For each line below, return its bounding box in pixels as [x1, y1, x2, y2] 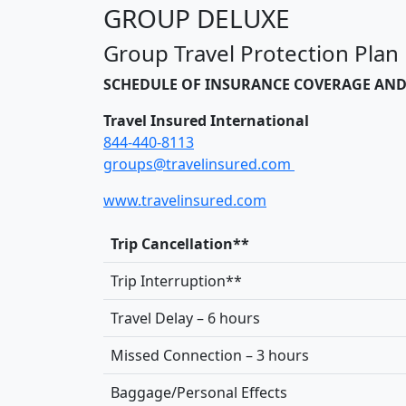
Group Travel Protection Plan [103, 37, 399, 68]
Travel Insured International [103, 110, 309, 130]
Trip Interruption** [111, 270, 242, 291]
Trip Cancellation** [111, 233, 249, 254]
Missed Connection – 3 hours [111, 344, 309, 365]
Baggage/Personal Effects [111, 382, 287, 402]
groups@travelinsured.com [103, 153, 295, 174]
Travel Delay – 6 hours [111, 307, 260, 328]
